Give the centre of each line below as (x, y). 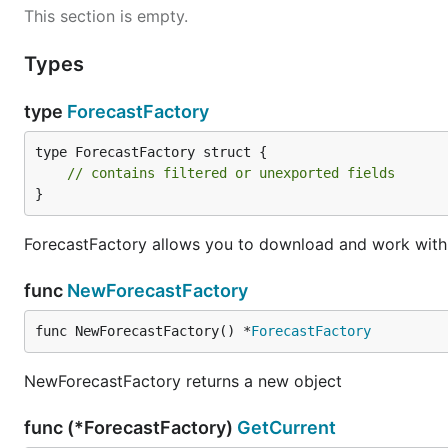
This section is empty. (106, 16)
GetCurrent (286, 427)
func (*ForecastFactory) (130, 427)
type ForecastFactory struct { (151, 152)
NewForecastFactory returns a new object (183, 381)
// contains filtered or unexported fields (231, 173)
